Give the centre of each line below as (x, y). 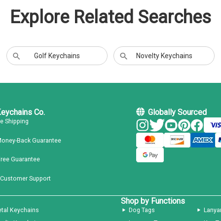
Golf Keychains (57, 56)
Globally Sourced (177, 112)
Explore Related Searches (110, 18)
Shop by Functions (153, 201)
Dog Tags (142, 210)
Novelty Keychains (164, 56)
